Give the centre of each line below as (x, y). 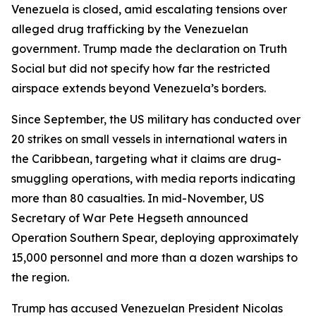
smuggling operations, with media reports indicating (153, 178)
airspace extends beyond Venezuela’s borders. (139, 88)
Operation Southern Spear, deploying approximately (155, 238)
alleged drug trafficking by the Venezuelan (130, 29)
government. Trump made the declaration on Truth (149, 49)
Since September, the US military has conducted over (156, 119)
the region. (40, 277)
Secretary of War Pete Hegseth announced (130, 218)
